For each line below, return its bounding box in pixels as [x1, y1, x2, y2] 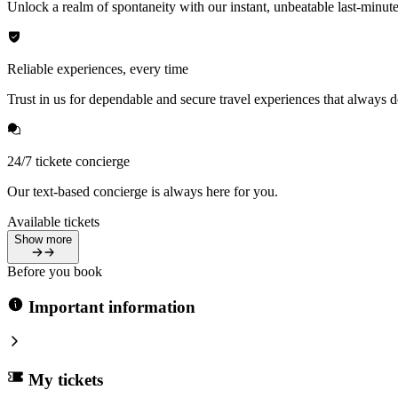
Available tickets [7, 214, 99, 230]
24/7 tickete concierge [7, 154, 130, 170]
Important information [28, 298, 195, 317]
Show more [14, 233, 72, 247]
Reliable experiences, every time [7, 61, 188, 77]
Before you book [7, 263, 102, 279]
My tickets [28, 370, 103, 389]
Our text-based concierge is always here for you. [7, 184, 278, 200]
